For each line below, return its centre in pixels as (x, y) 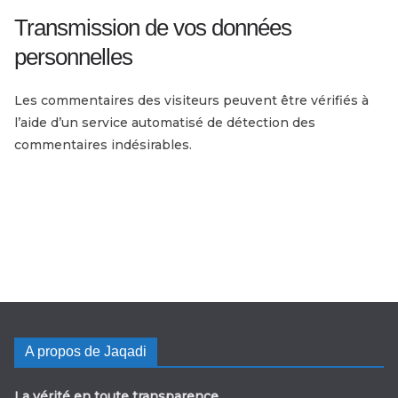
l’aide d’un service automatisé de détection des (165, 122)
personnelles (73, 56)
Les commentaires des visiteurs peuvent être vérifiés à (191, 100)
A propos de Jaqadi (86, 351)
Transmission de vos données (153, 27)
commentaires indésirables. (103, 144)
